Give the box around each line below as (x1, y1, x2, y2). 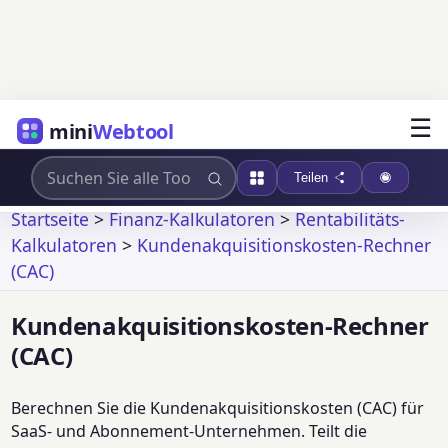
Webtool (92, 117, 174, 145)
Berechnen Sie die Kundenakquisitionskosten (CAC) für (11, 397, 425, 420)
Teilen (293, 170, 328, 185)
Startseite (11, 207, 90, 231)
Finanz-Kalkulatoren (109, 207, 276, 231)
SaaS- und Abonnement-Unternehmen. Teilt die (11, 420, 368, 443)
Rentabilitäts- (295, 207, 406, 231)
